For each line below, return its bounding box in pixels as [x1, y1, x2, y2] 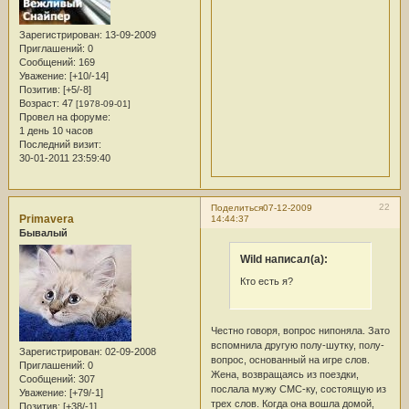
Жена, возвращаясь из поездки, [210, 369, 359, 381]
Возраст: [18, 98, 59, 110]
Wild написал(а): [239, 253, 328, 267]
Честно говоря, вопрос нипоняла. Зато [210, 325, 390, 337]
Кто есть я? [239, 275, 293, 287]
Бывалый [18, 227, 68, 239]
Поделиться [210, 203, 263, 214]
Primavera [18, 213, 74, 226]
